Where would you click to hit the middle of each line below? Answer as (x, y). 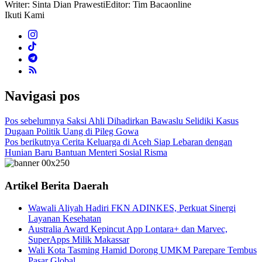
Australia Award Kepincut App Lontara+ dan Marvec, (128, 229)
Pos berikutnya (32, 142)
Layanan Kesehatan (65, 219)
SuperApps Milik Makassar (79, 240)
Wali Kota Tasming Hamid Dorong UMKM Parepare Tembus (142, 250)
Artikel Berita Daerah (57, 185)
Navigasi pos (42, 96)
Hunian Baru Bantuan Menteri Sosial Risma (86, 152)
